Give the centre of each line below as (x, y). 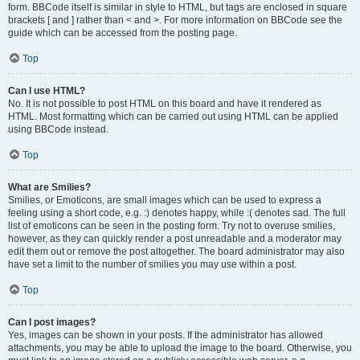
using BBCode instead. (58, 129)
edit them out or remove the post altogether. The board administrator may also (176, 252)
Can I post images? (52, 322)
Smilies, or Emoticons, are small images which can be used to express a (165, 200)
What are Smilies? (49, 187)
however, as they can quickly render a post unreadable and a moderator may (175, 239)
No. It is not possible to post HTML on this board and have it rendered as (165, 104)
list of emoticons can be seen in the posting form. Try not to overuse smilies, (172, 226)
